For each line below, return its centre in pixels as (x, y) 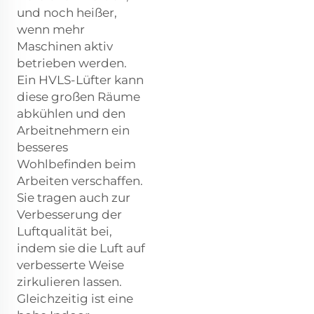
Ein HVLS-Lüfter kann (80, 80)
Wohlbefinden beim (76, 164)
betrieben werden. (72, 63)
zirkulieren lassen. (69, 282)
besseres (42, 148)
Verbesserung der (69, 215)
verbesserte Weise (70, 265)
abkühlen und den (71, 114)
